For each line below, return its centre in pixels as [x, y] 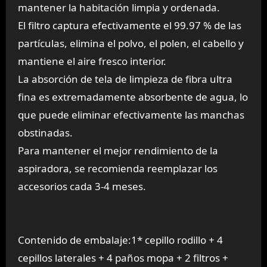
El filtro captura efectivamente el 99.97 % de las [129, 26]
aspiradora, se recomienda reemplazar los [117, 169]
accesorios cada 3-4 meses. [82, 187]
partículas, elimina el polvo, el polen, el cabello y [131, 44]
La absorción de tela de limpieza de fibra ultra [125, 79]
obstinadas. [45, 133]
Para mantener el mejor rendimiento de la [118, 151]
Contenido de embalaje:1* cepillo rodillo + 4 [120, 240]
